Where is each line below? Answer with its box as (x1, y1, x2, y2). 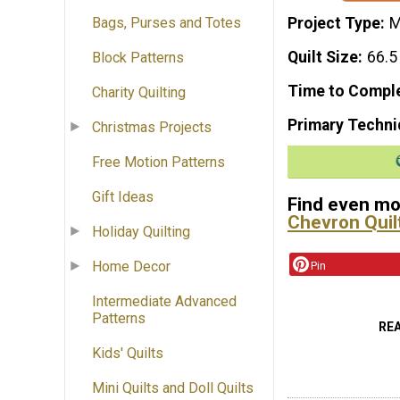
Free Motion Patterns (92, 154, 225, 171)
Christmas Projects (92, 119, 212, 137)
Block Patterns (92, 49, 184, 67)
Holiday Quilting (92, 223, 190, 241)
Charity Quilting (92, 84, 186, 102)
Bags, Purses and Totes (92, 14, 241, 32)
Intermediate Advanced (92, 293, 237, 311)
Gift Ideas (92, 188, 154, 206)
